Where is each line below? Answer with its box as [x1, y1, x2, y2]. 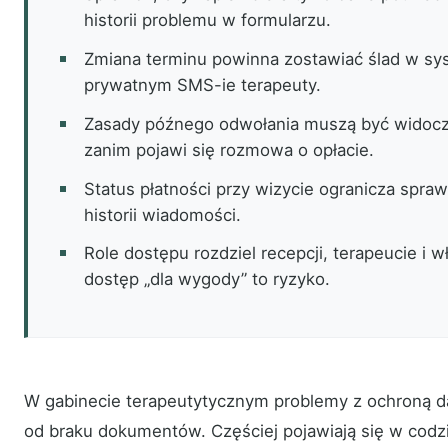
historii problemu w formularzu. [84, 10, 331, 31]
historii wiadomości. [84, 204, 241, 225]
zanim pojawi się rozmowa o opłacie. [84, 139, 374, 160]
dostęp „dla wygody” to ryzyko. [84, 269, 330, 290]
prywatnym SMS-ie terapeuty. [84, 74, 321, 95]
